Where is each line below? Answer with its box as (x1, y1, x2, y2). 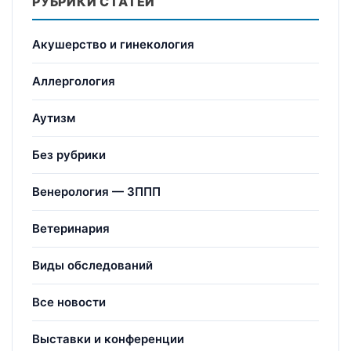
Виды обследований (32, 257, 153, 273)
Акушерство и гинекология (32, 36, 194, 52)
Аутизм (32, 110, 75, 125)
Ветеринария (32, 220, 110, 236)
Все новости (32, 294, 106, 309)
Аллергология (32, 73, 115, 89)
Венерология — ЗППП (32, 183, 161, 199)
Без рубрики (32, 147, 106, 162)
